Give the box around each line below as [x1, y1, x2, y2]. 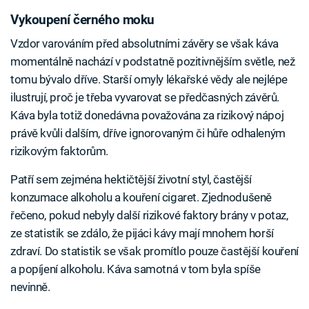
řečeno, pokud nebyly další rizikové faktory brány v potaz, [10, 208, 288, 222]
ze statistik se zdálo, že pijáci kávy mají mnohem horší [10, 226, 274, 240]
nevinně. [10, 279, 50, 294]
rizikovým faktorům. [10, 143, 108, 158]
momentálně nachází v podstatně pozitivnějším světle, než [10, 54, 295, 68]
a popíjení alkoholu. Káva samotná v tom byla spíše [10, 261, 261, 276]
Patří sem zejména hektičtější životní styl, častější [10, 172, 252, 186]
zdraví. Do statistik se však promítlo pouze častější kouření [10, 243, 299, 258]
